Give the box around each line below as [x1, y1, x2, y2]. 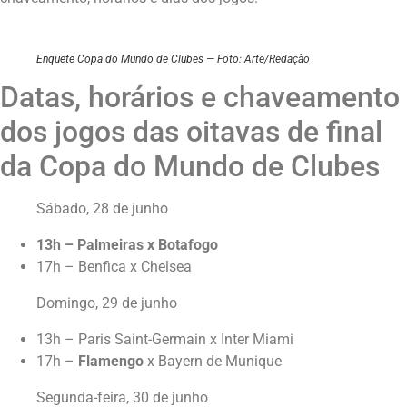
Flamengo [78, 352, 144, 370]
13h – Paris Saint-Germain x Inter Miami [36, 330, 293, 348]
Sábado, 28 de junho [36, 199, 168, 217]
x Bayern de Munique [144, 352, 282, 370]
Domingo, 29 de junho [36, 293, 177, 312]
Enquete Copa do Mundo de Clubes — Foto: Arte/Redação [36, 52, 310, 65]
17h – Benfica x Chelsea [36, 257, 192, 275]
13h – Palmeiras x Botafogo [36, 235, 218, 253]
